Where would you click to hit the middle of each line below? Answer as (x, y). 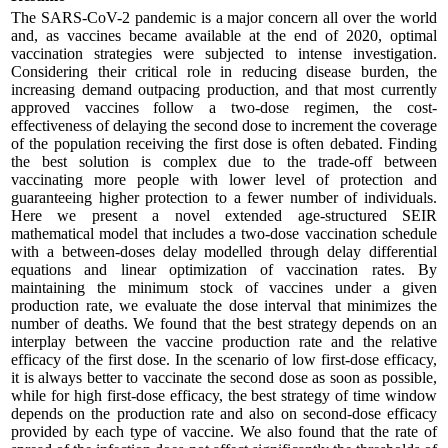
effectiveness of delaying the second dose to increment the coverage (224, 125)
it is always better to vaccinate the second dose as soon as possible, (224, 377)
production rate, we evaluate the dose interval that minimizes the (224, 305)
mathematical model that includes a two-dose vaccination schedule (224, 233)
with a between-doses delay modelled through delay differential (224, 251)
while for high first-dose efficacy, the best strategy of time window (224, 395)
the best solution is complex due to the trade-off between (224, 161)
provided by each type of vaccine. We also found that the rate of (224, 431)
